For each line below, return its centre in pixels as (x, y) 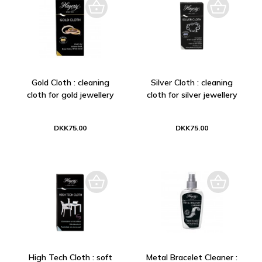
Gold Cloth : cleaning (70, 82)
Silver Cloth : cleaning (192, 82)
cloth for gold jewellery (70, 94)
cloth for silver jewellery (192, 94)
